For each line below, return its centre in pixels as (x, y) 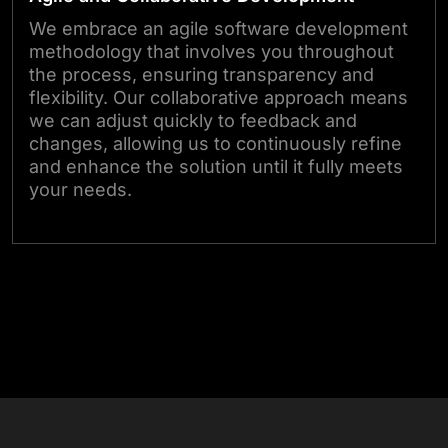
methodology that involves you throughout (211, 52)
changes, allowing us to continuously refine (215, 144)
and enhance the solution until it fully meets (216, 167)
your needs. (80, 190)
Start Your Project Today (239, 279)
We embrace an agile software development (218, 29)
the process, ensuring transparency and (201, 75)
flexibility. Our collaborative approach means (218, 98)
